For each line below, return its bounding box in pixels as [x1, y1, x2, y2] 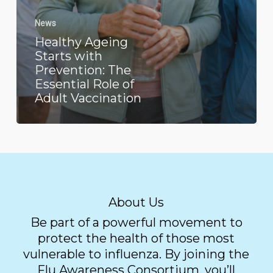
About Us [108, 194, 165, 210]
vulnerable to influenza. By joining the [23, 246, 250, 261]
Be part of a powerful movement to [30, 214, 243, 230]
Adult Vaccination [34, 90, 141, 105]
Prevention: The [34, 62, 131, 77]
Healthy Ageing [34, 34, 128, 49]
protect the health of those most [38, 230, 235, 246]
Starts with [34, 48, 102, 63]
